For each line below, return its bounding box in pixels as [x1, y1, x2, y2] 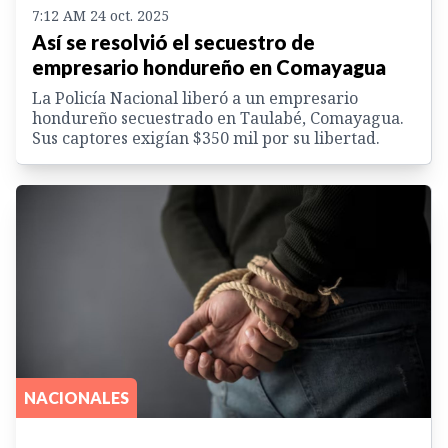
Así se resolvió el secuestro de [32, 29, 315, 54]
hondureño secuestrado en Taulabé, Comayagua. [32, 106, 404, 129]
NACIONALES [24, 388, 129, 408]
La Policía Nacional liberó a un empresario [32, 86, 358, 109]
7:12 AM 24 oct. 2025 [32, 5, 169, 25]
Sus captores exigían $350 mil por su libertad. [32, 126, 380, 149]
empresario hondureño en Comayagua [32, 54, 386, 79]
